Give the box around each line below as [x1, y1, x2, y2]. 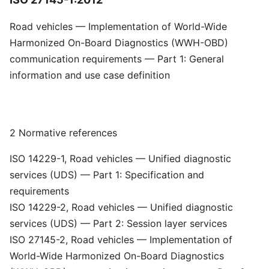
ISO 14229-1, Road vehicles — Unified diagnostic [10, 153, 231, 165]
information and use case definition [10, 69, 170, 81]
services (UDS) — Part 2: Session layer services [10, 217, 227, 229]
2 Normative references [10, 127, 117, 139]
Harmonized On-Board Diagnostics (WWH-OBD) [10, 37, 228, 49]
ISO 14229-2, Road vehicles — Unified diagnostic [10, 201, 233, 213]
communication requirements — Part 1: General [10, 53, 224, 65]
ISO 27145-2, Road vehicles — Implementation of [10, 234, 232, 246]
